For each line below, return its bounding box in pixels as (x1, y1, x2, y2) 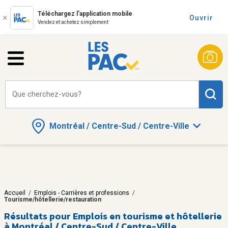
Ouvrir (189, 14, 213, 22)
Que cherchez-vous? (12, 90, 81, 99)
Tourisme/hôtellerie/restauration (4, 195, 101, 203)
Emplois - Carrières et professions (34, 189, 129, 196)
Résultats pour (4, 209, 71, 223)
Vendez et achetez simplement (38, 19, 108, 25)
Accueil (4, 189, 25, 196)
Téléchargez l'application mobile (38, 10, 132, 17)
